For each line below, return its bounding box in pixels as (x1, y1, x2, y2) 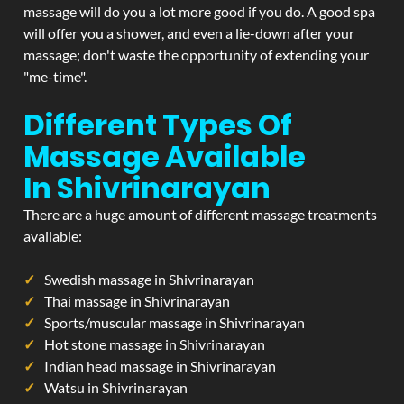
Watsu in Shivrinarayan (44, 379, 188, 396)
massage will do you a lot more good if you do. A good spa (23, 3, 375, 20)
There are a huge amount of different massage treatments (23, 206, 377, 223)
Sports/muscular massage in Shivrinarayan (44, 314, 305, 331)
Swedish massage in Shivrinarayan (44, 271, 254, 288)
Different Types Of (23, 105, 292, 145)
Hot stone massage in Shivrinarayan (44, 335, 265, 353)
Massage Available (23, 136, 306, 177)
